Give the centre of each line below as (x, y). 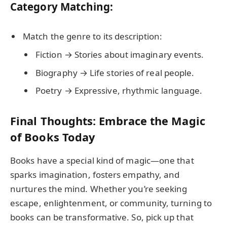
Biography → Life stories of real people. (115, 72)
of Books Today (53, 137)
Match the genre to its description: (92, 36)
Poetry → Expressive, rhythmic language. (119, 91)
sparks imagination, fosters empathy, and (95, 175)
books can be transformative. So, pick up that (102, 217)
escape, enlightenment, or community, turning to (111, 203)
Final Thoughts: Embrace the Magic (108, 121)
